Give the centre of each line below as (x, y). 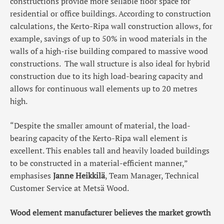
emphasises (31, 176)
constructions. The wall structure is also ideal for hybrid (110, 64)
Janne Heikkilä (79, 176)
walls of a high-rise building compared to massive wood (109, 51)
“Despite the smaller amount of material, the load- (100, 126)
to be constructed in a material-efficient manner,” (99, 163)
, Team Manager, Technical (152, 176)
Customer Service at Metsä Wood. (69, 188)
